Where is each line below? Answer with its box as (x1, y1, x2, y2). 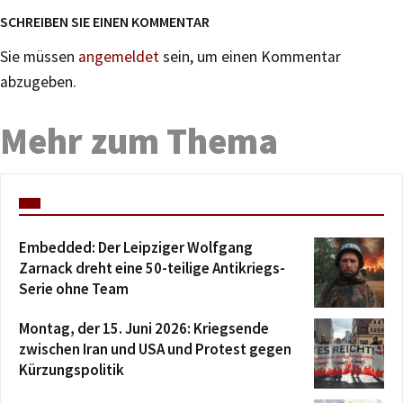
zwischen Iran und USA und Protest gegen (19, 339, 291, 360)
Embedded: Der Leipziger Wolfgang (19, 237, 253, 258)
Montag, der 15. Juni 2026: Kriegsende (19, 318, 269, 339)
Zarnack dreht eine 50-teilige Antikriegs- (19, 258, 285, 279)
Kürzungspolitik (19, 360, 124, 381)
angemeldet (78, 47, 159, 67)
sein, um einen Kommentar (159, 47, 341, 67)
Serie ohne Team (19, 279, 129, 300)
